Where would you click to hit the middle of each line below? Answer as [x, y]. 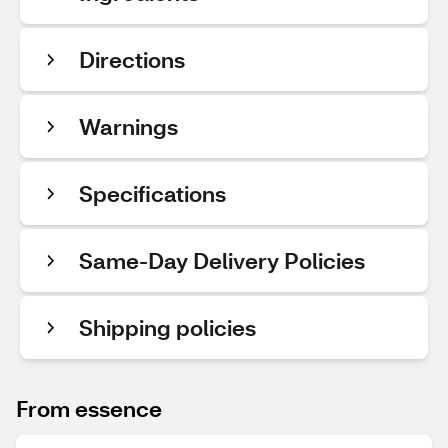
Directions [132, 59]
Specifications [152, 193]
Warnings [128, 126]
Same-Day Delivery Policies [222, 260]
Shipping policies [167, 327]
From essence [89, 408]
